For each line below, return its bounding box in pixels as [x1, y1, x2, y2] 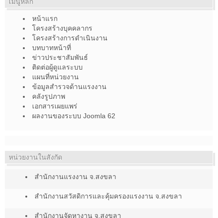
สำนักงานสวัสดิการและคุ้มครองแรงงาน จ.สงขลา [35, 192, 182, 200]
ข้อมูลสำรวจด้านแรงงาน [32, 83, 107, 91]
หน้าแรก [32, 15, 57, 23]
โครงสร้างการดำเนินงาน [32, 34, 108, 42]
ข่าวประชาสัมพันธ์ [32, 54, 88, 62]
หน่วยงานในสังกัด [9, 153, 62, 162]
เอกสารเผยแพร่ [32, 102, 77, 110]
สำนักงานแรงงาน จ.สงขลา [35, 173, 116, 181]
